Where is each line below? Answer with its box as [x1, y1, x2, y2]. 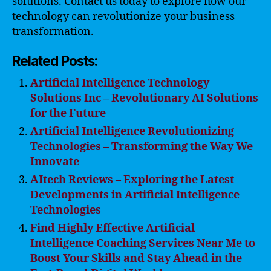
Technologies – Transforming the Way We [30, 140, 253, 154]
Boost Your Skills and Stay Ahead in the [30, 252, 242, 266]
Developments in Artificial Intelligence [30, 188, 240, 202]
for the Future [30, 106, 106, 120]
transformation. [12, 24, 94, 39]
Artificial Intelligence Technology [30, 76, 209, 90]
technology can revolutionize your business [12, 9, 235, 24]
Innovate [30, 155, 79, 169]
